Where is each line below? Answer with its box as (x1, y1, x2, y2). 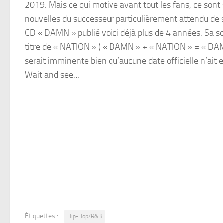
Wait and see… (25, 69, 80, 81)
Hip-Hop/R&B (67, 213, 102, 220)
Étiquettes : (25, 212, 58, 221)
